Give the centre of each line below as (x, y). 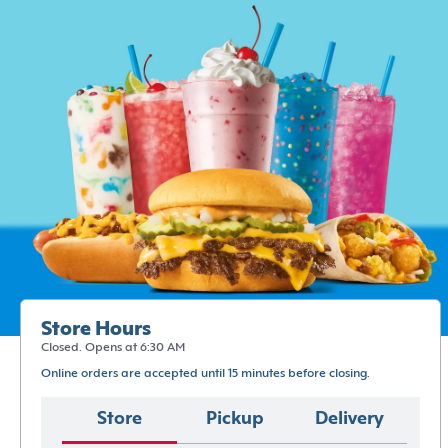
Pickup (234, 420)
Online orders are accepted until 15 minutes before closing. (205, 373)
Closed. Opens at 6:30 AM (113, 347)
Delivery (349, 420)
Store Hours (96, 329)
